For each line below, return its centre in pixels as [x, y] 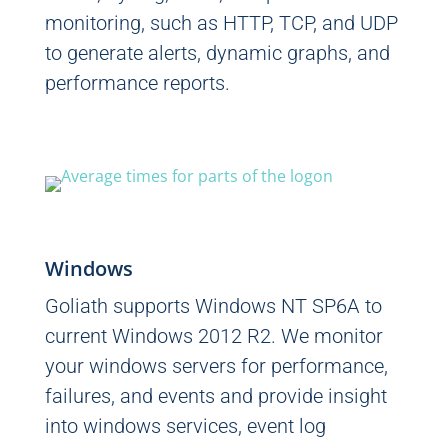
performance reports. [137, 83]
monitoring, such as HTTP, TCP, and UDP [221, 23]
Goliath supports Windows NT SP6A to [213, 306]
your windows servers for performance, [216, 366]
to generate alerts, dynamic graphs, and [217, 53]
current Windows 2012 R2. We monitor [213, 336]
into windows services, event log [185, 426]
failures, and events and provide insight [215, 396]
